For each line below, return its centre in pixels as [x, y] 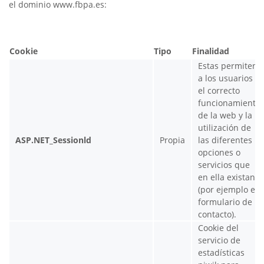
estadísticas [221, 253]
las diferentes [225, 140]
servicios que [224, 165]
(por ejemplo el [228, 189]
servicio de [219, 240]
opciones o [219, 152]
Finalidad [211, 51]
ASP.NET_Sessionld [53, 140]
